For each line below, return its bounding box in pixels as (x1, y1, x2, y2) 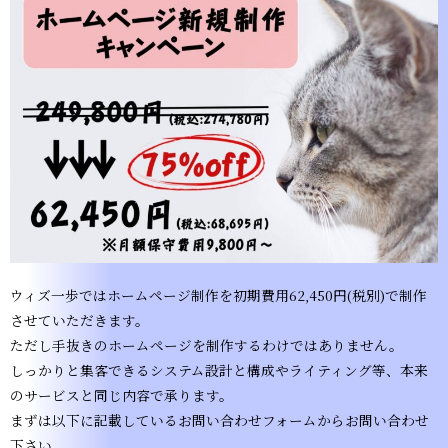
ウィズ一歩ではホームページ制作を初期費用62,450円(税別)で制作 (10, 284, 427, 305)
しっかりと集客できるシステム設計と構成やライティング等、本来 (10, 359, 428, 380)
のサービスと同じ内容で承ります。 (10, 384, 233, 405)
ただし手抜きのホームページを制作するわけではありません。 (10, 334, 403, 355)
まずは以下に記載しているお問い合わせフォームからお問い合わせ (10, 409, 429, 430)
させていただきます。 (10, 309, 149, 330)
